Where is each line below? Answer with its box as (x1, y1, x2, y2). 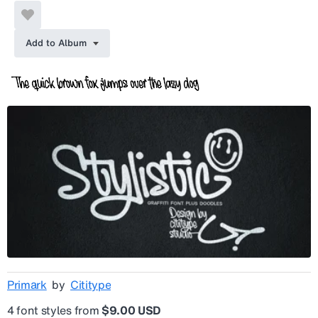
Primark (7, 276, 47, 294)
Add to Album (26, 36, 87, 50)
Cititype (70, 276, 111, 294)
